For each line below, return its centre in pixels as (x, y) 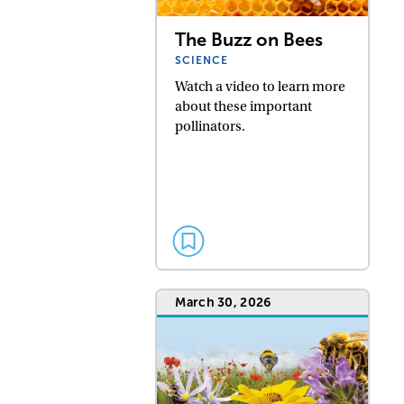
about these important (244, 106)
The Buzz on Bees (249, 39)
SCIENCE (202, 60)
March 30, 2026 (223, 302)
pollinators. (211, 126)
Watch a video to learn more (261, 86)
